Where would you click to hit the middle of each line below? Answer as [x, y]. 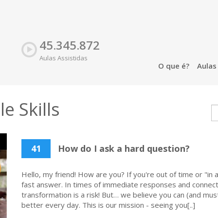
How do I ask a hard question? [123, 148]
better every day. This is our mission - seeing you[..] [108, 205]
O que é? [173, 66]
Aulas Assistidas [64, 58]
